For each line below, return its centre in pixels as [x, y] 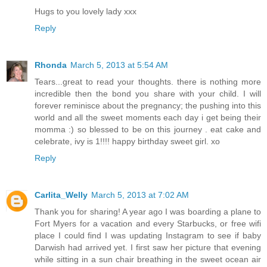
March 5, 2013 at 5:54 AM [119, 65]
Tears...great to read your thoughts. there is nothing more [148, 81]
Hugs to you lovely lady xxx [86, 11]
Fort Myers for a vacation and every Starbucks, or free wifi [148, 223]
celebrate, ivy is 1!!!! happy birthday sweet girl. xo [127, 141]
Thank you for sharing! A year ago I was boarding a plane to [148, 211]
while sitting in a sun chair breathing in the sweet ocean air [148, 259]
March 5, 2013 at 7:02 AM [140, 195]
